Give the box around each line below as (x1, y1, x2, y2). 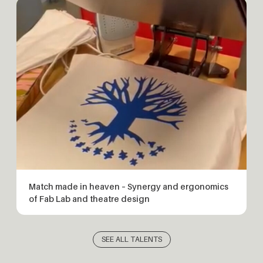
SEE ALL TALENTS (101, 235, 162, 244)
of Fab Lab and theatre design (29, 193, 150, 204)
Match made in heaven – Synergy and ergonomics (29, 181, 228, 191)
